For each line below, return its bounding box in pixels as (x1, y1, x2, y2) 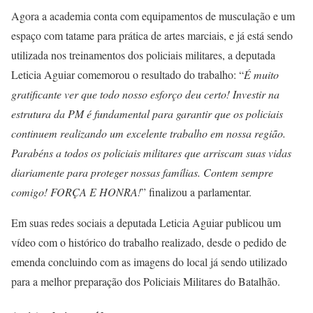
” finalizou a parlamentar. (141, 184, 252, 200)
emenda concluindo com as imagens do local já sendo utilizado (11, 254, 287, 270)
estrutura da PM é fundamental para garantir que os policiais (11, 106, 283, 122)
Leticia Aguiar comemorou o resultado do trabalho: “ (11, 67, 244, 82)
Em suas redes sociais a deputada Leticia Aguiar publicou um (11, 215, 281, 231)
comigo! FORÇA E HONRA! (11, 184, 141, 200)
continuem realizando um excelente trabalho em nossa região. (11, 126, 286, 141)
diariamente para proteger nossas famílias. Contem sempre (11, 165, 273, 180)
